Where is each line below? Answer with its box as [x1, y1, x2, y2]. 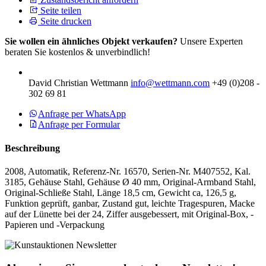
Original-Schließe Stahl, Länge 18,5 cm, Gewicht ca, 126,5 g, [5, 187, 236, 198]
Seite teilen [38, 5, 81, 16]
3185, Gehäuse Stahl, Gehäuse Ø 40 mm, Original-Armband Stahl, [5, 176, 256, 187]
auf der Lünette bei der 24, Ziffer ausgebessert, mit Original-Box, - [5, 208, 254, 219]
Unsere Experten [178, 36, 243, 47]
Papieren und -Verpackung [5, 219, 104, 230]
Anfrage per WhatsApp [38, 109, 126, 119]
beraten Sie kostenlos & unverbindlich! [5, 47, 150, 58]
